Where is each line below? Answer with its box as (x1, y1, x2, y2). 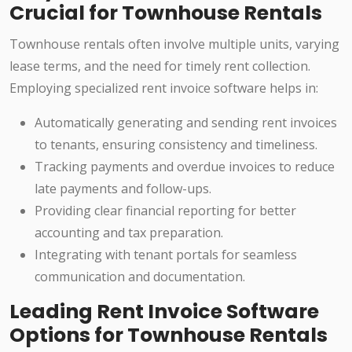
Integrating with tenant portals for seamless (35, 246, 297, 264)
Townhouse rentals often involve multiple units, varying (9, 35, 339, 53)
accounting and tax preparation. (35, 224, 223, 242)
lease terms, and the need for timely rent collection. (9, 57, 310, 75)
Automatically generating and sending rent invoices (35, 114, 337, 132)
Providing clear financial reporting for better (35, 202, 296, 220)
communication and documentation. (35, 268, 245, 286)
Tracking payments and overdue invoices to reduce (35, 158, 335, 176)
